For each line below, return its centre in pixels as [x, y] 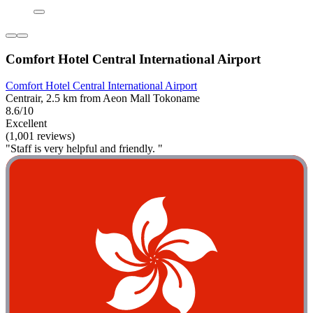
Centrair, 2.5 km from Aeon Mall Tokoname [103, 99]
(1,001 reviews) [40, 136]
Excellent [26, 124]
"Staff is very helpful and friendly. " [84, 149]
